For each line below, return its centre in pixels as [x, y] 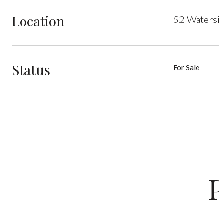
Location [38, 21]
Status [31, 70]
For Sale [186, 67]
